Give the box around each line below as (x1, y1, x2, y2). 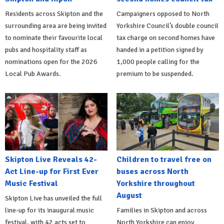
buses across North (116, 166, 188, 176)
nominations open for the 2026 (5, 57, 97, 66)
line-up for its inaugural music (5, 205, 94, 214)
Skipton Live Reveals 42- (5, 154, 97, 164)
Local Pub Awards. (5, 69, 61, 78)
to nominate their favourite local (5, 33, 102, 42)
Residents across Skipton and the (5, 9, 103, 18)
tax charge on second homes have (116, 33, 215, 42)
